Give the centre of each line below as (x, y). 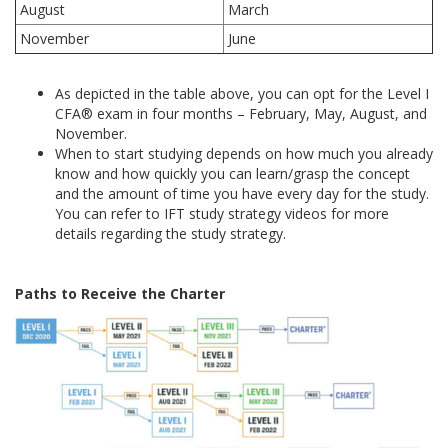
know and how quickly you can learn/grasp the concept (232, 173)
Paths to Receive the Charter (120, 293)
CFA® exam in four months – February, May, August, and (241, 113)
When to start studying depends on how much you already (244, 153)
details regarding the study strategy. (170, 233)
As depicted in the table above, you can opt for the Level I (242, 93)
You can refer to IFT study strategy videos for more (222, 213)
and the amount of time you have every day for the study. (242, 193)
